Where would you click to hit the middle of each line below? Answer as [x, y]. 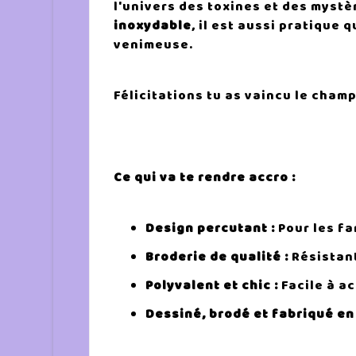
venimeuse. [154, 45]
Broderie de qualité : [217, 256]
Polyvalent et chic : [212, 285]
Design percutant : [211, 228]
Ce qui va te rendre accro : [205, 178]
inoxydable [153, 26]
